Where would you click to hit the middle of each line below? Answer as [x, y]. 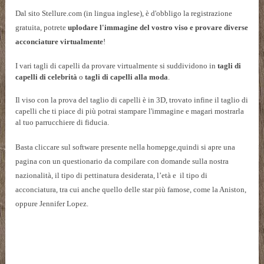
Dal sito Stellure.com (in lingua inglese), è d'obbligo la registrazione [124, 14]
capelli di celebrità [47, 77]
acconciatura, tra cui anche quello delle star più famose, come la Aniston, [131, 190]
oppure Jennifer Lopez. [52, 204]
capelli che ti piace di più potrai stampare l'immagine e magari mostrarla [130, 111]
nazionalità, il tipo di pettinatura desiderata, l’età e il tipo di [112, 176]
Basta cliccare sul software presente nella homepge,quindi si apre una [126, 147]
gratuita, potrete [42, 28]
